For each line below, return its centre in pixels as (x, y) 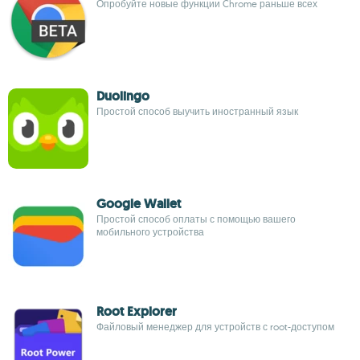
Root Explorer (137, 311)
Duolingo (123, 96)
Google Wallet (139, 204)
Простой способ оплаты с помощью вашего (196, 219)
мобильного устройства (150, 232)
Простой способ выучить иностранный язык (197, 111)
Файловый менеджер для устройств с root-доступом (215, 327)
